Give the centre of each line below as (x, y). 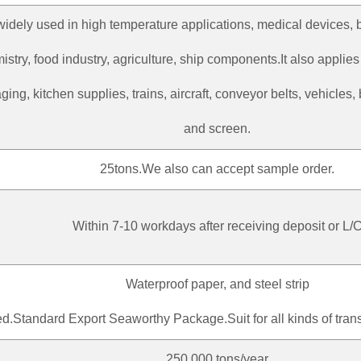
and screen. (217, 128)
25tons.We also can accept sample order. (217, 168)
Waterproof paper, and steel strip (217, 284)
